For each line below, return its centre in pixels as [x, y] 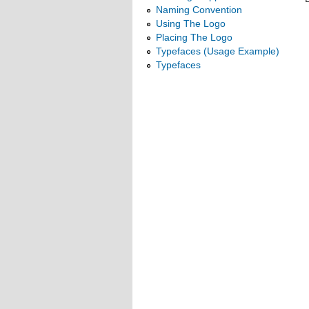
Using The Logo [191, 23]
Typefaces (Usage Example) [218, 51]
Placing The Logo [194, 37]
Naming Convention [199, 10]
